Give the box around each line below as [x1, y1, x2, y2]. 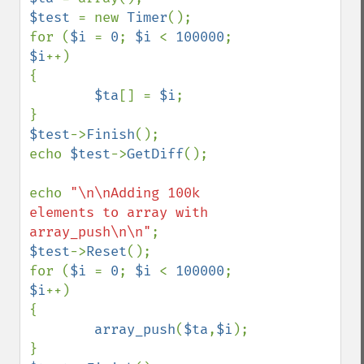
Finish [86, 126, 135, 143]
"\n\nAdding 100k [70, 184, 200, 201]
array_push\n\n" [29, 223, 151, 240]
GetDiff [127, 145, 184, 162]
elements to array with [29, 204, 208, 221]
